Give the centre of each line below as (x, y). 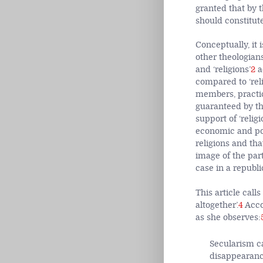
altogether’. (217, 205)
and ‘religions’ (223, 70)
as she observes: (228, 218)
